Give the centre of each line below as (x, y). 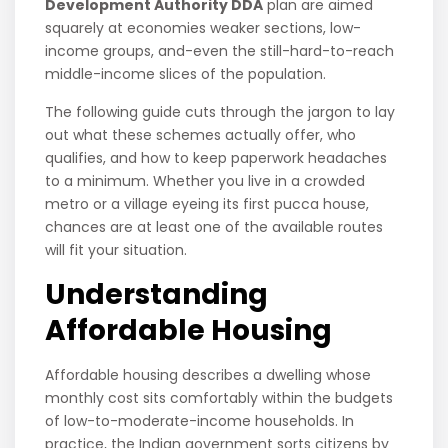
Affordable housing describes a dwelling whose (208, 375)
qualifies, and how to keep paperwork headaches (216, 158)
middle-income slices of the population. (186, 74)
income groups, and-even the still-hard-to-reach (220, 51)
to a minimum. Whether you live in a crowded (205, 181)
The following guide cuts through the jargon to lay (220, 112)
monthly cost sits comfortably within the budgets (219, 398)
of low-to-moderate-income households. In (200, 421)
